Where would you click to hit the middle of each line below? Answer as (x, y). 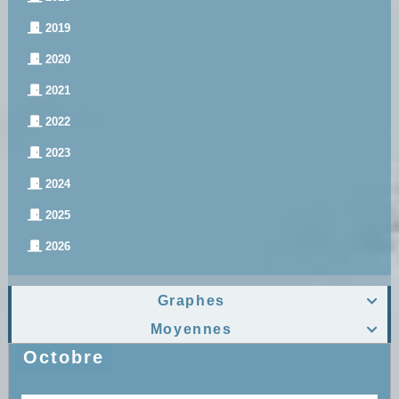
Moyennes (191, 330)
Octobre (63, 358)
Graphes (191, 301)
